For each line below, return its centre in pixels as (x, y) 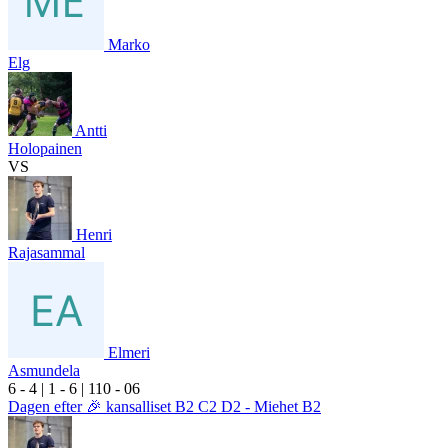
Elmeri (129, 352)
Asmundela (44, 370)
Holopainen (45, 148)
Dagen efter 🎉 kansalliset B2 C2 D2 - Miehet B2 (164, 406)
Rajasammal (46, 252)
